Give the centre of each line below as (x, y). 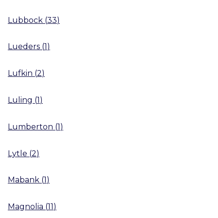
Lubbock (25, 20)
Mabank (24, 180)
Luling (20, 100)
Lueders (24, 47)
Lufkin (20, 73)
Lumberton (30, 127)
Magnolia (26, 207)
